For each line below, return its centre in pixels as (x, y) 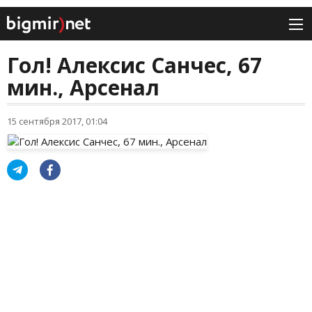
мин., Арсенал (83, 88)
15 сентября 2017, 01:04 (57, 122)
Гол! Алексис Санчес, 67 (134, 65)
